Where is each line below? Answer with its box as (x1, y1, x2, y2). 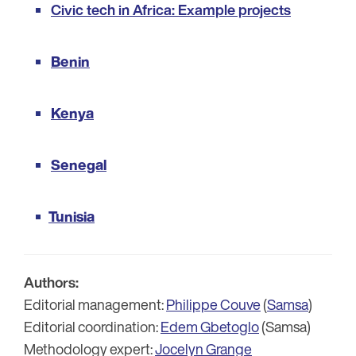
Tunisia (48, 205, 95, 226)
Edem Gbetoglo (161, 315, 259, 337)
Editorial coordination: (24, 315, 161, 337)
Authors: (24, 271, 79, 292)
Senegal (51, 153, 106, 175)
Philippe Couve (166, 293, 261, 315)
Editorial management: (24, 293, 166, 315)
